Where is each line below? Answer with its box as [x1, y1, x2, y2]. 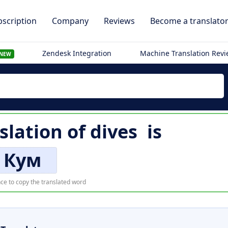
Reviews [104, 15, 135, 26]
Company [52, 15, 89, 26]
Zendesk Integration [42, 48, 112, 58]
